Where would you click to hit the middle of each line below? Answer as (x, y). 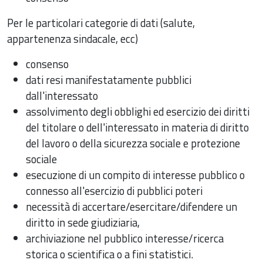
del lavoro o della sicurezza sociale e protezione (133, 143)
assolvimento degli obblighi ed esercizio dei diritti (138, 111)
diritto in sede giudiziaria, (83, 222)
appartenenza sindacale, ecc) (73, 38)
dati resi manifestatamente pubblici (109, 80)
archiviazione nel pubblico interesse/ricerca (125, 238)
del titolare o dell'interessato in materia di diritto (137, 127)
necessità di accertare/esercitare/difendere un (131, 206)
